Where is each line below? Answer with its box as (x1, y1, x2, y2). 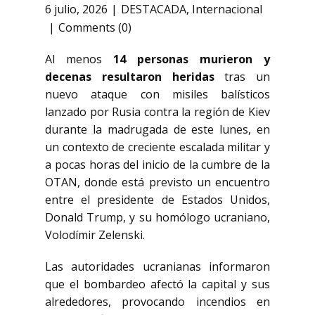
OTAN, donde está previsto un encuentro (45, 174, 270, 190)
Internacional (192, 1, 262, 18)
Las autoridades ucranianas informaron (45, 259, 270, 274)
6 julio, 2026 (45, 1, 108, 18)
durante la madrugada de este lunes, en (45, 122, 270, 137)
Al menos (45, 51, 113, 67)
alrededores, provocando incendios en (45, 294, 270, 309)
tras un (214, 69, 270, 84)
